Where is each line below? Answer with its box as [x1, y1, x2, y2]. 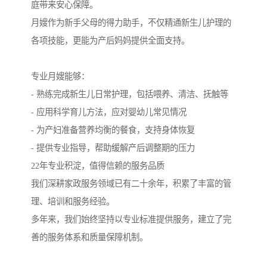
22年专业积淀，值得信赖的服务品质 [31, 160, 164, 170]
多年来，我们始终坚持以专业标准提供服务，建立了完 [31, 214, 231, 224]
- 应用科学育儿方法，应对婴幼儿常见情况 [31, 107, 187, 117]
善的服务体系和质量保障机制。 [31, 232, 148, 242]
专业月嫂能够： [31, 71, 89, 81]
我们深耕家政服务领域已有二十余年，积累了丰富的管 [31, 178, 231, 188]
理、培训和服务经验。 [31, 196, 114, 206]
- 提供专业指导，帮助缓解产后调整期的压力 [31, 142, 195, 153]
